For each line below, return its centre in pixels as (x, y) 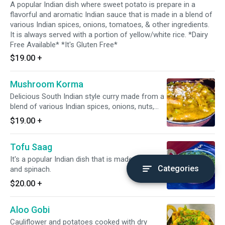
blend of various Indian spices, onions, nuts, (82, 106)
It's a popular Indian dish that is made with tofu (87, 159)
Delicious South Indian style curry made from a (87, 96)
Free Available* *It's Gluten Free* (64, 45)
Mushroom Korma (47, 84)
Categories (178, 168)
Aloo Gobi (30, 210)
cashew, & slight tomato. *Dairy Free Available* (52, 117)
